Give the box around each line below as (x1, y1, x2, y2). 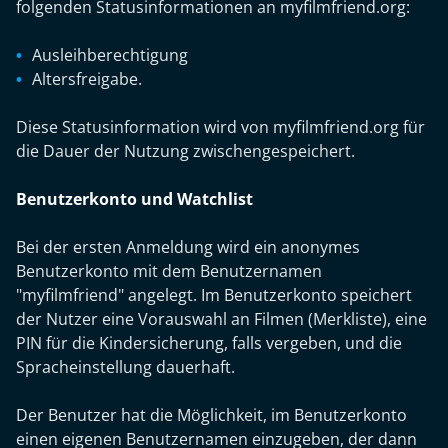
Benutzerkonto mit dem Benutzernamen (16, 260, 322, 282)
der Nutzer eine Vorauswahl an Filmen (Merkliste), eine (16, 308, 427, 330)
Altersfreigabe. (32, 68, 142, 90)
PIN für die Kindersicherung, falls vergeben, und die (16, 332, 402, 354)
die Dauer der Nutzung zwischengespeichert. (16, 140, 355, 162)
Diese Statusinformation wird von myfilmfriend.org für (16, 116, 425, 138)
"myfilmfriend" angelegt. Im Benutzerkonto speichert (16, 284, 412, 306)
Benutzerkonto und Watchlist (16, 188, 253, 210)
